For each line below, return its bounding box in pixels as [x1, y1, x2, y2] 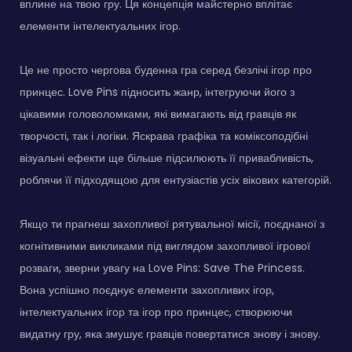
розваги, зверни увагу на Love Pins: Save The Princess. [20, 259, 305, 276]
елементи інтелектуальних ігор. [20, 17, 181, 34]
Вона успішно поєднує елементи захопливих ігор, [20, 281, 274, 298]
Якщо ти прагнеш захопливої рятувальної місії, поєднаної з [20, 215, 324, 232]
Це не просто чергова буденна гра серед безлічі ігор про [20, 61, 312, 78]
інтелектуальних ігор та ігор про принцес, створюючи [20, 303, 292, 320]
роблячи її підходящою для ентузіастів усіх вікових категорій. [20, 171, 332, 188]
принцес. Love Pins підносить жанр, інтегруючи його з [20, 83, 295, 100]
